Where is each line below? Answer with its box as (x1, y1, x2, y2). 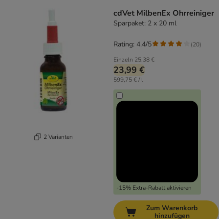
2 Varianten (43, 132, 73, 141)
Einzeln (113, 56, 133, 64)
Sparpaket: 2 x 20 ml (113, 19, 176, 28)
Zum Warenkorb (146, 203, 197, 213)
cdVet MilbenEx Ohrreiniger (113, 8, 214, 19)
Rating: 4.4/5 (113, 40, 152, 49)
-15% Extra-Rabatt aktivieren (116, 184, 192, 192)
